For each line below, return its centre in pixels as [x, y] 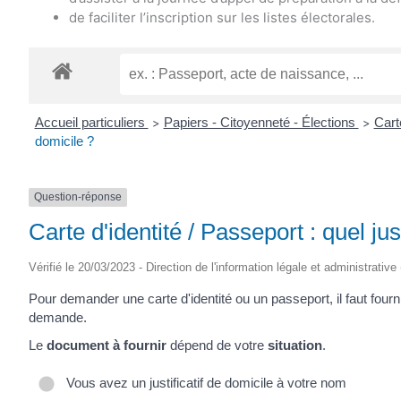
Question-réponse [78, 197]
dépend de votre [217, 346]
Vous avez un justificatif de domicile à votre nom [203, 382]
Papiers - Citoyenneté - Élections [261, 123]
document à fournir [107, 346]
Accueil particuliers [91, 123]
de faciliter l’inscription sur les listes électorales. [222, 17]
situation [295, 346]
